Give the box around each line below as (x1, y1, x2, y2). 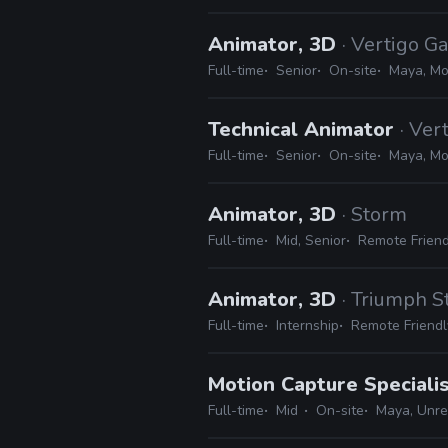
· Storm (342, 201, 407, 228)
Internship (276, 316, 339, 335)
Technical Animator (208, 116, 400, 143)
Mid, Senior (276, 231, 346, 250)
